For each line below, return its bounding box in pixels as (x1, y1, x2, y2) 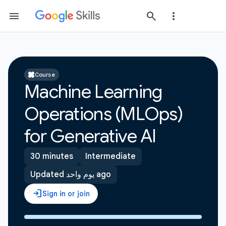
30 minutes (30, 151, 73, 161)
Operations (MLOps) (24, 102, 183, 125)
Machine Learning (24, 80, 162, 103)
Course (35, 71, 55, 78)
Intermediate (85, 151, 136, 161)
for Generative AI (24, 125, 156, 147)
